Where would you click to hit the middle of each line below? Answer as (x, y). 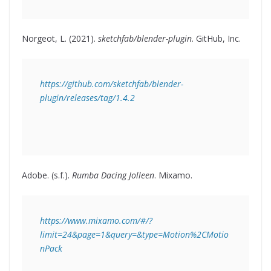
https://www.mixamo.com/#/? (96, 221)
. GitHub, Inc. (216, 39)
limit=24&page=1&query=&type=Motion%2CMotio (134, 235)
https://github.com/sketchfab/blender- (112, 84)
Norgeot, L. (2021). (60, 39)
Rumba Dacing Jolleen (113, 175)
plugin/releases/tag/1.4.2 (87, 98)
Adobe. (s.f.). (47, 175)
